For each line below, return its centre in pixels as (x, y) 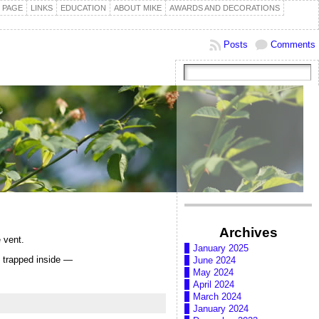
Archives (248, 232)
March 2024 (217, 297)
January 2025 (221, 249)
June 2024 (214, 261)
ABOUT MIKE (138, 8)
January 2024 (221, 309)
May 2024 (213, 273)
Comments (293, 45)
